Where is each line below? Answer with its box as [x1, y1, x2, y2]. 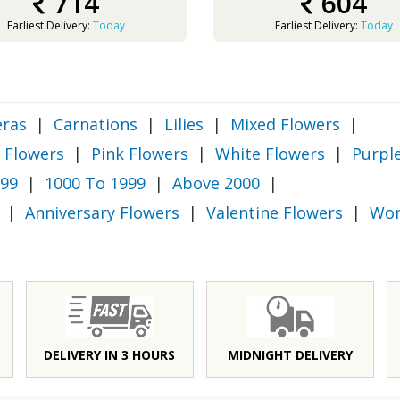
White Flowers [215, 143, 325, 164]
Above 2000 [172, 172, 260, 194]
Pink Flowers [91, 143, 188, 164]
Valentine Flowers [206, 202, 343, 223]
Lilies [164, 113, 204, 135]
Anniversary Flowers [25, 202, 179, 223]
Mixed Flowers [230, 113, 340, 135]
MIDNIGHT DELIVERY [228, 346, 354, 363]
